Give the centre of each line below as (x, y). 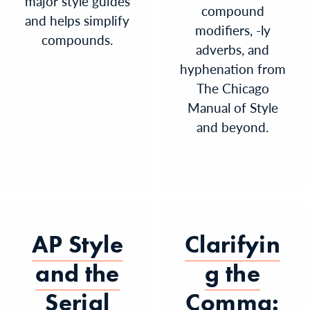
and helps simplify (77, 20)
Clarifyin (232, 244)
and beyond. (233, 127)
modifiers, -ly (232, 30)
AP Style (77, 244)
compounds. (77, 39)
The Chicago (232, 88)
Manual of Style (232, 107)
